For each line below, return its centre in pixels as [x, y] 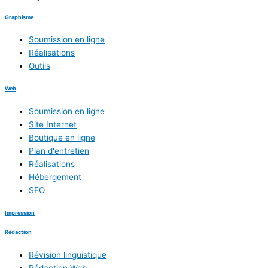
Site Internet [53, 124]
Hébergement [55, 177]
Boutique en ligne [62, 137]
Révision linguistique [68, 255]
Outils [39, 66]
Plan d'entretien [59, 150]
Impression [20, 213]
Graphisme [19, 17]
